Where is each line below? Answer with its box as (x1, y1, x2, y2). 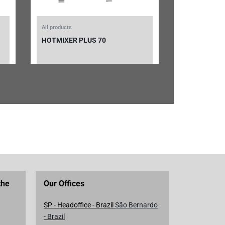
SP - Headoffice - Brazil (44, 200, 115, 209)
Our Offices (44, 178, 84, 188)
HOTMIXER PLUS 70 (42, 36, 106, 44)
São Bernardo (115, 200, 158, 209)
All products (42, 24, 72, 31)
